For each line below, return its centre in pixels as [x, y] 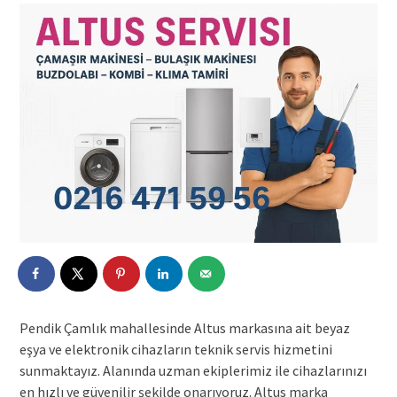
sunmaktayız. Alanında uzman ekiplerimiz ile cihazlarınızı [193, 370]
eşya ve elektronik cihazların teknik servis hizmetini [175, 349]
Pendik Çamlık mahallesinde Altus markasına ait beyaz [184, 327]
